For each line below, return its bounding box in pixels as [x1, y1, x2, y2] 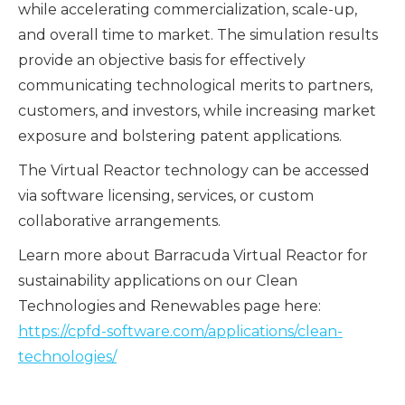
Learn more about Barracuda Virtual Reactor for [18, 246, 368, 264]
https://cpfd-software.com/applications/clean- [18, 322, 343, 340]
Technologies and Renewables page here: [18, 297, 321, 315]
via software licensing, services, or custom [18, 186, 314, 204]
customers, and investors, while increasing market [18, 101, 376, 119]
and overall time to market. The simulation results [18, 25, 378, 43]
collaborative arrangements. [18, 212, 221, 230]
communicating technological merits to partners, [18, 76, 372, 94]
